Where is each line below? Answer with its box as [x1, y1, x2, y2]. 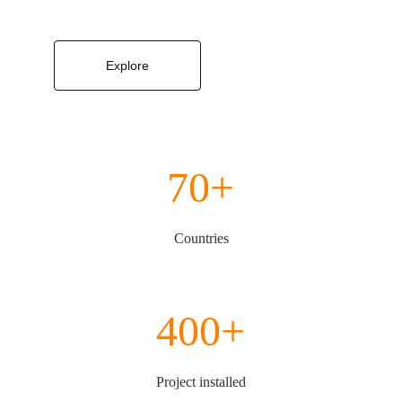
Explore [106, 58, 149, 73]
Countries [173, 231, 229, 246]
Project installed [156, 374, 247, 389]
